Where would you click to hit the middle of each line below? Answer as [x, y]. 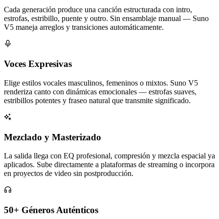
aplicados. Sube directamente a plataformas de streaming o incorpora [109, 165]
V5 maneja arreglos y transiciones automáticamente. [84, 27]
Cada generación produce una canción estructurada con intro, [98, 10]
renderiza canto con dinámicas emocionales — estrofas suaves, [100, 91]
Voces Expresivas [38, 64]
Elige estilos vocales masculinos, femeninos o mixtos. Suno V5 [101, 83]
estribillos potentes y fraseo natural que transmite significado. [97, 100]
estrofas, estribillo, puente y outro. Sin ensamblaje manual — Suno [106, 19]
